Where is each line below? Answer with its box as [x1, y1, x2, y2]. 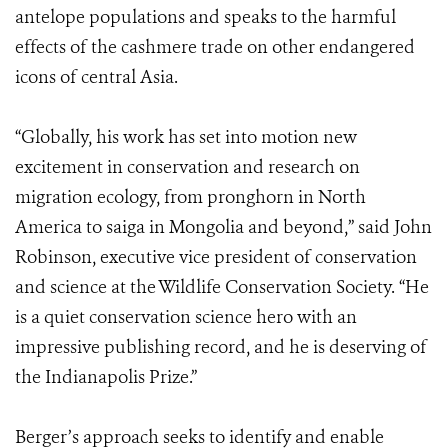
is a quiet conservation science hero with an [15, 305, 357, 329]
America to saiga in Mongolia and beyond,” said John [15, 215, 432, 239]
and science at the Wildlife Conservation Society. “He [15, 275, 429, 299]
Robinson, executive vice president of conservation [15, 245, 417, 269]
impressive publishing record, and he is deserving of [15, 335, 427, 359]
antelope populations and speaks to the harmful [15, 5, 396, 29]
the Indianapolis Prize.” [15, 365, 197, 389]
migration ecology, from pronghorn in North [15, 185, 366, 209]
